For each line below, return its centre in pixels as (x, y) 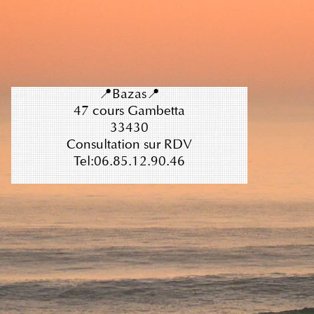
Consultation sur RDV (129, 145)
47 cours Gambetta (129, 112)
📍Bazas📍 (129, 95)
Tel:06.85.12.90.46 (129, 162)
